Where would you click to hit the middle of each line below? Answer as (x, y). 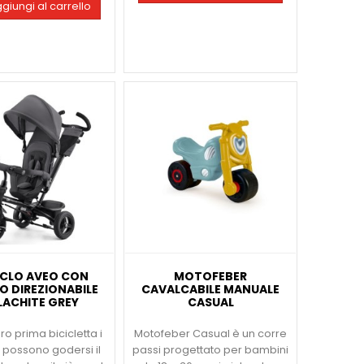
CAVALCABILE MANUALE (211, 290)
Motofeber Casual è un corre (211, 334)
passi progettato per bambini (211, 350)
